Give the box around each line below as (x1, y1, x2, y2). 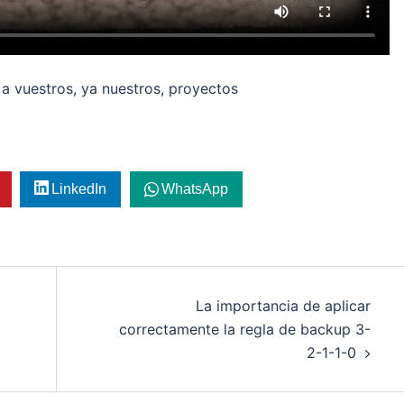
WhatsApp (161, 180, 229, 197)
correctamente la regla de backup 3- (118, 319, 371, 338)
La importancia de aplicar (195, 296, 371, 315)
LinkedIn (51, 180, 107, 197)
